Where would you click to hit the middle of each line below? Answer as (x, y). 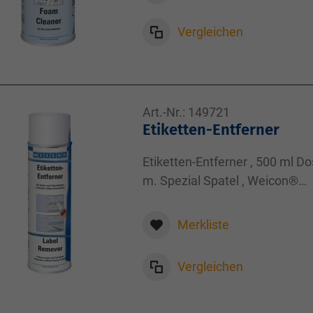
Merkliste (203, 225)
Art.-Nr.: (164, 112)
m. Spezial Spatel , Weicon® (220, 181)
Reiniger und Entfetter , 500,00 (226, 199)
